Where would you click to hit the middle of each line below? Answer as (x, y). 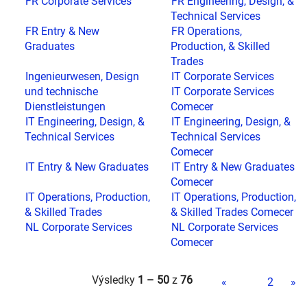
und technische (61, 91)
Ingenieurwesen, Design (82, 76)
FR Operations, (207, 31)
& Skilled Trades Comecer (232, 212)
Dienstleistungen (65, 107)
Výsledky (115, 280)
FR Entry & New (62, 31)
